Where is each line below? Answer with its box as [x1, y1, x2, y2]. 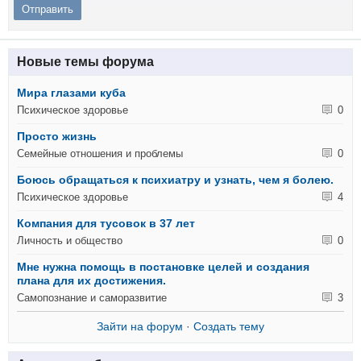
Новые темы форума [16, 54, 154, 68]
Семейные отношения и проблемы [17, 147, 184, 160]
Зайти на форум [97, 319, 183, 333]
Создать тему [193, 319, 264, 333]
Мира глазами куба [17, 85, 127, 99]
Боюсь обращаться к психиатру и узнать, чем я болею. [17, 172, 334, 186]
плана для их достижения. [17, 273, 167, 287]
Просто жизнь [17, 129, 98, 143]
